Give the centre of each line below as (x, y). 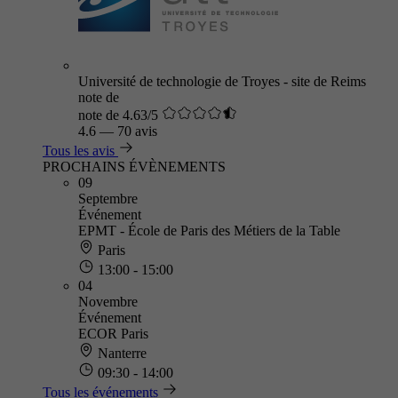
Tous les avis (79, 151)
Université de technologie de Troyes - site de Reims (222, 81)
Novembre (108, 302)
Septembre (108, 199)
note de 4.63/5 (118, 115)
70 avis (137, 131)
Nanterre (120, 353)
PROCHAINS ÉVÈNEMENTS (134, 167)
